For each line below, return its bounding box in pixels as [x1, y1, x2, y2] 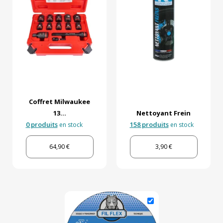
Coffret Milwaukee [29, 97, 90, 107]
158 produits [129, 120, 169, 129]
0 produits [25, 120, 58, 129]
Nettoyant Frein [136, 109, 191, 118]
